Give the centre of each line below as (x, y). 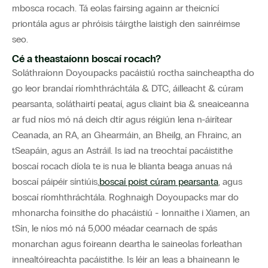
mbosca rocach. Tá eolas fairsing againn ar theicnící (115, 8)
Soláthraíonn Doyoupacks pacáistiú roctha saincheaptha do (133, 73)
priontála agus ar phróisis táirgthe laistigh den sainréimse (126, 24)
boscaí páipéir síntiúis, (56, 182)
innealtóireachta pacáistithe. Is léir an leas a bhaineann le (126, 260)
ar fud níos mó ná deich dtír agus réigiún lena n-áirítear (122, 120)
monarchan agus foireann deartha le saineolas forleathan (127, 244)
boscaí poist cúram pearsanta (159, 182)
